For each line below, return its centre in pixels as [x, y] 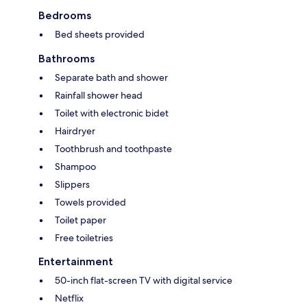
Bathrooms [66, 59]
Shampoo [75, 167]
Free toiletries [84, 238]
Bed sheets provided [100, 35]
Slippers [72, 185]
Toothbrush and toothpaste [113, 149]
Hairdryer [75, 131]
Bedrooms [65, 16]
